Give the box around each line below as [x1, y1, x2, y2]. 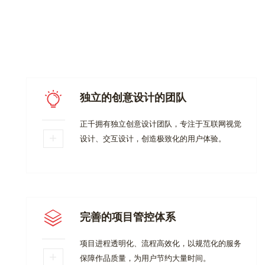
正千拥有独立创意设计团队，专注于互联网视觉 [79, 118, 241, 129]
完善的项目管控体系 [79, 209, 176, 224]
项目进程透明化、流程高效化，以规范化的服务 [79, 238, 241, 248]
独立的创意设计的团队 [79, 90, 186, 104]
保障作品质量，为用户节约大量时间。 [79, 253, 211, 263]
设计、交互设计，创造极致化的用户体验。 [79, 133, 226, 144]
